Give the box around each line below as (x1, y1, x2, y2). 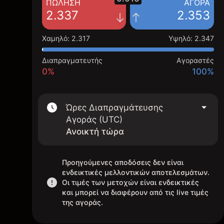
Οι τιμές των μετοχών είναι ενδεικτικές (62, 178, 199, 186)
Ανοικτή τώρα (66, 126, 124, 136)
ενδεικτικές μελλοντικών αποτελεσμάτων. (62, 168, 209, 176)
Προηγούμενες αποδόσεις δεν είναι (62, 158, 183, 166)
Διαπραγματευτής (42, 56, 102, 64)
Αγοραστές (176, 56, 214, 64)
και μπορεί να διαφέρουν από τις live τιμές (62, 188, 208, 196)
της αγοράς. (62, 198, 103, 206)
